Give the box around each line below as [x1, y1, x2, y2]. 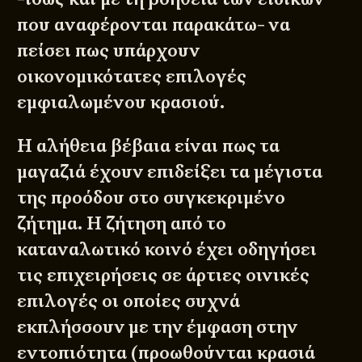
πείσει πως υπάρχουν [17, 38, 200, 62]
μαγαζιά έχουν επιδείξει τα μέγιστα [17, 159, 323, 183]
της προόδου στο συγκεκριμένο [17, 185, 290, 209]
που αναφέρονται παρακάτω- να [17, 12, 291, 36]
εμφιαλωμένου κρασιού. [17, 90, 225, 114]
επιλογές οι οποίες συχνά [17, 288, 241, 313]
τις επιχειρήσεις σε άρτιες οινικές [17, 263, 310, 287]
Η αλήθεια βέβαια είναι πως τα [17, 133, 280, 158]
